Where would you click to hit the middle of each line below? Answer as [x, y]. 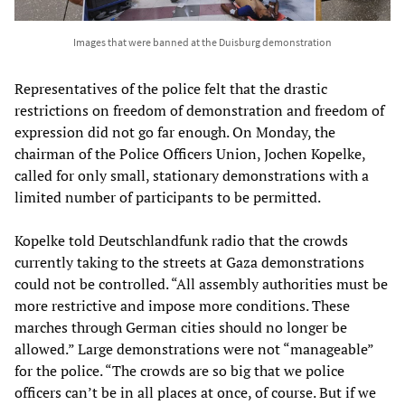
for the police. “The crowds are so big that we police [179, 370]
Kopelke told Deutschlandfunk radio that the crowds [181, 240]
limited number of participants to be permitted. [168, 197]
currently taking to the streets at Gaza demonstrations [189, 262]
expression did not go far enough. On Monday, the [175, 132]
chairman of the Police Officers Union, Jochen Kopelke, [190, 153]
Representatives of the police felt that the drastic [171, 88]
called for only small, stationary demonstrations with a [192, 175]
